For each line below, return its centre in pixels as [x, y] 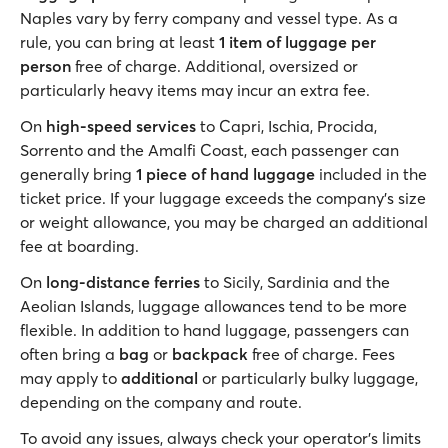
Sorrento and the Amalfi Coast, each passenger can [209, 150]
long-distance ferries [123, 282]
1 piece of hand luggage [225, 174]
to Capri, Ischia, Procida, [286, 126]
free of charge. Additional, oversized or [214, 66]
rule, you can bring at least [119, 42]
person [45, 66]
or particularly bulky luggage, [308, 378]
